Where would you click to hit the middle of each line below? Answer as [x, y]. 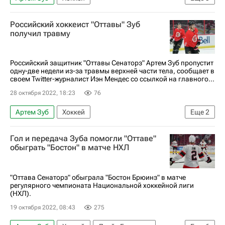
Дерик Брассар [40, 29]
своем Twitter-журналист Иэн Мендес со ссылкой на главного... [112, 79]
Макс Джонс [98, 29]
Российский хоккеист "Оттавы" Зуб [75, 24]
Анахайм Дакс [108, 45]
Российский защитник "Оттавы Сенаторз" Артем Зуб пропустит [112, 63]
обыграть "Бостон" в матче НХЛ [70, 147]
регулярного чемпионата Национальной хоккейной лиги [102, 185]
